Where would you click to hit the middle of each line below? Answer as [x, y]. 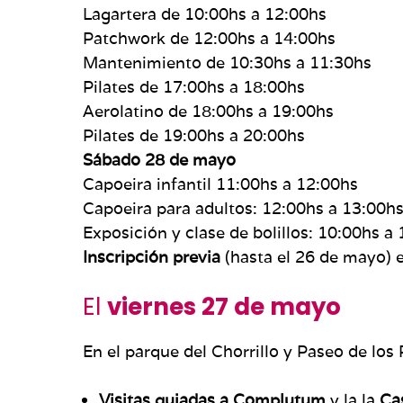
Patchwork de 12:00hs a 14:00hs [209, 38]
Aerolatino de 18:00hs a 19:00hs [208, 111]
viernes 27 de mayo [224, 306]
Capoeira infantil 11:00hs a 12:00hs [220, 184]
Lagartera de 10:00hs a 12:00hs [205, 13]
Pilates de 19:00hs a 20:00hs [194, 135]
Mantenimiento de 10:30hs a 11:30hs [227, 62]
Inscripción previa [152, 256]
